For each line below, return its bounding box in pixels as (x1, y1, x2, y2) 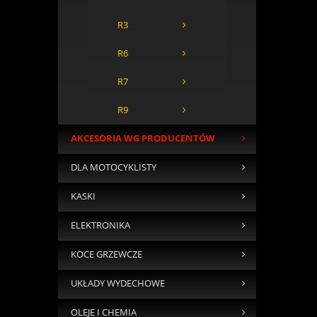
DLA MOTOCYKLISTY (70, 161, 156, 174)
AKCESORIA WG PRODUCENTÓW (70, 132, 215, 145)
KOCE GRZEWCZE (70, 248, 142, 261)
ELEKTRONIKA (70, 219, 130, 232)
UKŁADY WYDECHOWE (70, 277, 165, 290)
